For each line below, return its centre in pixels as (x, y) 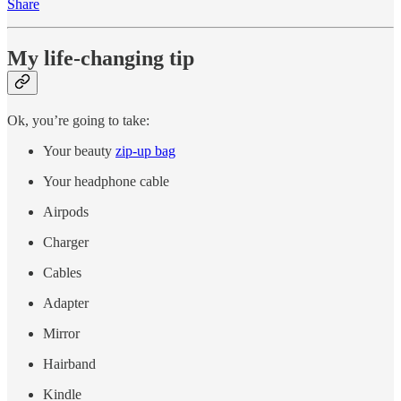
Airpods (66, 211)
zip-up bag (145, 150)
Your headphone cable (106, 181)
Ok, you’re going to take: (78, 120)
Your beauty (79, 150)
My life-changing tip (101, 58)
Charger (66, 242)
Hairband (69, 363)
